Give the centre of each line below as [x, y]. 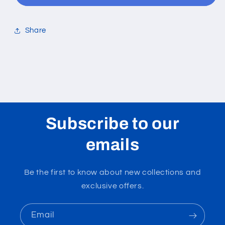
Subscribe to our [113, 123]
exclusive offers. [113, 186]
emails [113, 144]
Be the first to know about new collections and [113, 172]
